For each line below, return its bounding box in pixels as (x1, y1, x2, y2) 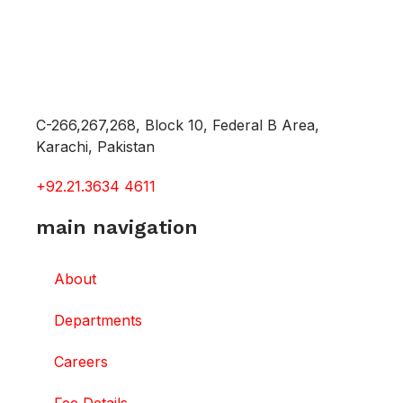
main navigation (36, 216, 198, 239)
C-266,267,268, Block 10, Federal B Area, (36, 116, 319, 135)
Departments (54, 311, 142, 330)
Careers (54, 353, 108, 372)
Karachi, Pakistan (36, 138, 155, 157)
